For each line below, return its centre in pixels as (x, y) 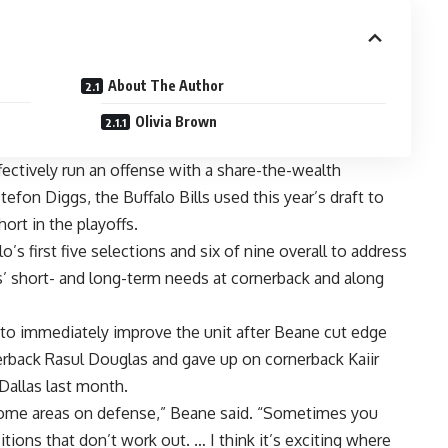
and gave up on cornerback (248, 359)
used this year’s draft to (297, 197)
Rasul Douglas (96, 359)
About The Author (166, 86)
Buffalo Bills (166, 197)
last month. (85, 386)
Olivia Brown (176, 122)
